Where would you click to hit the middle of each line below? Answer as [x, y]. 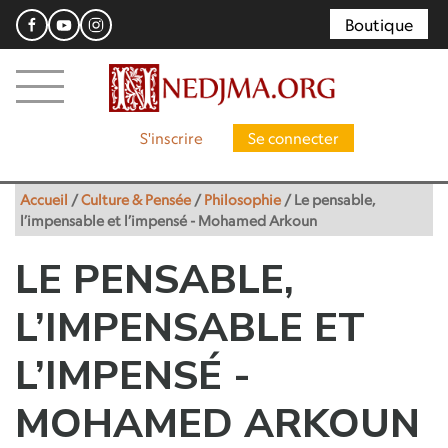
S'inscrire [171, 137]
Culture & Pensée [136, 199]
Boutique [379, 25]
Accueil [44, 199]
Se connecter [293, 137]
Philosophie [242, 199]
